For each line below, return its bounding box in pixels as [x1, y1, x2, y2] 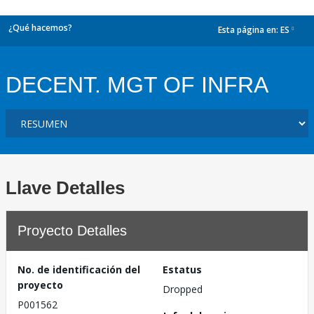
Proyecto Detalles [18, 223, 127, 238]
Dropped [163, 282, 203, 296]
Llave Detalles [6, 177, 125, 198]
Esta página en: [218, 24, 280, 36]
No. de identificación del [18, 263, 140, 276]
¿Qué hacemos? [8, 22, 72, 34]
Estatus [163, 263, 202, 276]
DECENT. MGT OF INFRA [6, 72, 268, 97]
